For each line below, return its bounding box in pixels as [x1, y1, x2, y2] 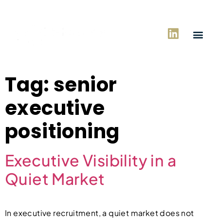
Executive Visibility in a [5, 150, 176, 170]
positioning [5, 118, 120, 145]
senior [54, 71, 117, 98]
